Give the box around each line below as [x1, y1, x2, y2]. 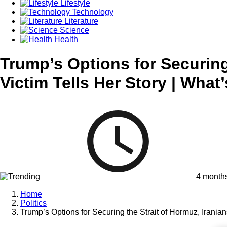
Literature [62, 16, 98, 25]
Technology [70, 7, 113, 16]
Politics [20, 198, 47, 207]
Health [52, 34, 78, 44]
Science [58, 25, 89, 34]
